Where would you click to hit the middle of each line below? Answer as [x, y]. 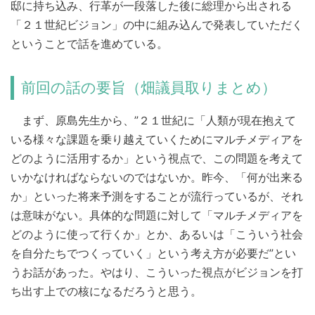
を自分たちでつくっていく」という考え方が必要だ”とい [153, 253]
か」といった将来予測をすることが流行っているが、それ [157, 197]
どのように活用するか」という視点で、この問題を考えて [157, 159]
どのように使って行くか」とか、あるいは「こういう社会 [157, 234]
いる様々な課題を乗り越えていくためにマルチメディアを [157, 140]
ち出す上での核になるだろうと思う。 [106, 291]
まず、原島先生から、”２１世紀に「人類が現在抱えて [153, 121]
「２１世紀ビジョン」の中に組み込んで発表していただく [157, 25]
